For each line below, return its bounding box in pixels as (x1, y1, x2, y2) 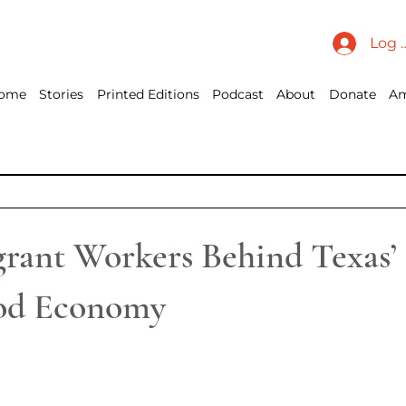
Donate (328, 86, 376, 103)
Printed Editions (96, 86, 199, 103)
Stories (39, 86, 84, 103)
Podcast (212, 86, 265, 103)
